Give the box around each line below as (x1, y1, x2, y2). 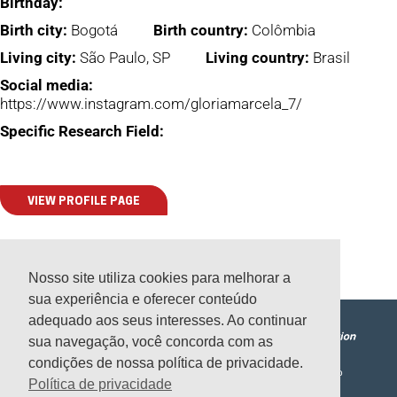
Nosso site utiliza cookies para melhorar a (28, 270, 291, 286)
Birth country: (153, 21, 248, 40)
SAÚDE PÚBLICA (156, 370, 207, 378)
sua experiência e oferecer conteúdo (28, 292, 257, 307)
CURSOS (274, 370, 301, 378)
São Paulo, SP (76, 49, 170, 67)
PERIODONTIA (102, 370, 148, 378)
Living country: (206, 49, 309, 67)
